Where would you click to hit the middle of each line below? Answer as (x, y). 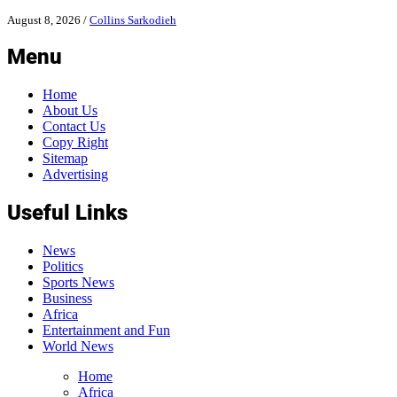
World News (78, 346)
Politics (63, 267)
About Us (70, 111)
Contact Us (74, 127)
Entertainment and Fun (106, 331)
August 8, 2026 (44, 19)
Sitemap (65, 159)
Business (67, 299)
